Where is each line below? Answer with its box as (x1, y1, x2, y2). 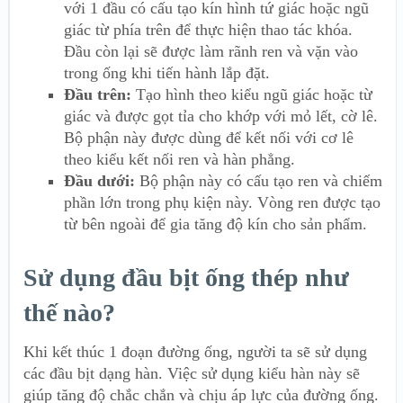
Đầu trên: (64, 85, 131, 103)
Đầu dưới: (64, 171, 135, 190)
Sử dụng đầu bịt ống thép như (23, 264, 349, 292)
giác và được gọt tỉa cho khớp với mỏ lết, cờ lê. (64, 106, 378, 125)
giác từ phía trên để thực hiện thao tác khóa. (64, 20, 353, 39)
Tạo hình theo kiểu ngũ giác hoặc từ (131, 85, 372, 103)
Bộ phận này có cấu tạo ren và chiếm (135, 171, 382, 190)
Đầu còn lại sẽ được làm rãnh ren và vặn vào (64, 41, 358, 60)
